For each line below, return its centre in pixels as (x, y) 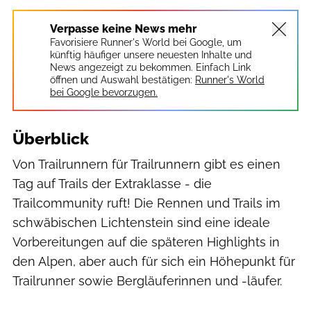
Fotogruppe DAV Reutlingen (255, 298)
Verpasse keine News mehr (123, 29)
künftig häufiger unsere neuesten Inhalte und (151, 55)
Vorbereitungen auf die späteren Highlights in (146, 242)
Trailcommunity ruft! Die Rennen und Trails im (146, 203)
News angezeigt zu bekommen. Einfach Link (150, 67)
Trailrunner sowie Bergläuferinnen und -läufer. (147, 281)
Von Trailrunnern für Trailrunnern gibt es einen (146, 164)
